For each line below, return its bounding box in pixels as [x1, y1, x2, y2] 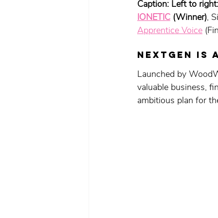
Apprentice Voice [137, 24, 202, 36]
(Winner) [170, 11, 207, 23]
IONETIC [137, 11, 170, 23]
